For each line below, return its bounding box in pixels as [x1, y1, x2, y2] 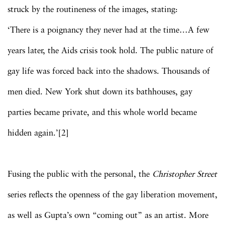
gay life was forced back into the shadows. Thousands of [8, 67, 210, 76]
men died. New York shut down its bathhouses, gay [8, 87, 192, 96]
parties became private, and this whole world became [8, 108, 197, 117]
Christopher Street [152, 170, 217, 179]
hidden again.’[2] [8, 129, 69, 138]
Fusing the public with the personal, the [8, 170, 152, 179]
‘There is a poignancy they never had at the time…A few [8, 26, 209, 35]
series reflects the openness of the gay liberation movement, [8, 190, 217, 199]
